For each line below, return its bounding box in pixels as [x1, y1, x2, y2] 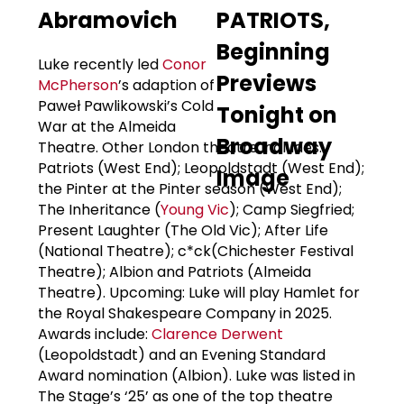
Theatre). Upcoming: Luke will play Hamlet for [38, 281, 360, 303]
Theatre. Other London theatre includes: [38, 136, 322, 158]
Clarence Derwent [151, 323, 283, 344]
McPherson [38, 74, 118, 96]
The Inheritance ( [38, 198, 161, 220]
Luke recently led [38, 53, 162, 75]
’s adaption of [118, 74, 215, 96]
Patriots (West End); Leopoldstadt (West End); [38, 157, 364, 179]
